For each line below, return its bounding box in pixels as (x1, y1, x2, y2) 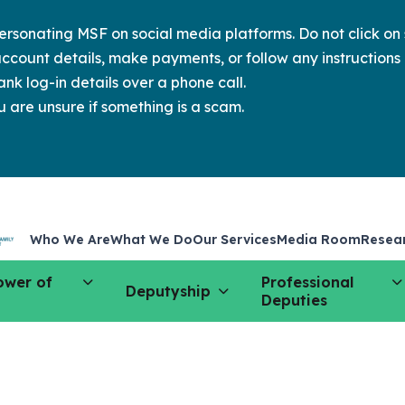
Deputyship (126, 282, 212, 300)
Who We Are (30, 231, 111, 248)
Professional (261, 273, 354, 291)
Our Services (193, 231, 278, 248)
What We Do (110, 231, 193, 248)
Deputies (261, 291, 328, 309)
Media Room (277, 231, 362, 248)
